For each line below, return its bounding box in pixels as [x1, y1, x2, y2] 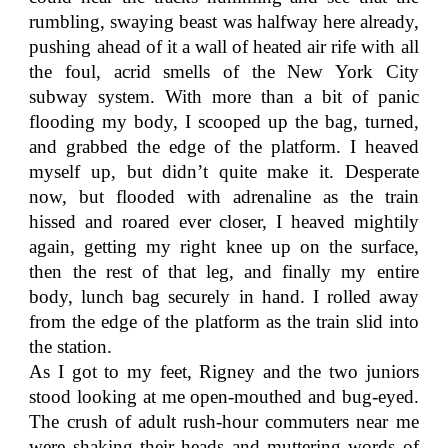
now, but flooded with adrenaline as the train [29, 186, 419, 207]
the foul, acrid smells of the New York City [29, 61, 419, 82]
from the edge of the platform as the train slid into [29, 311, 419, 332]
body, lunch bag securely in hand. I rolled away [29, 286, 419, 307]
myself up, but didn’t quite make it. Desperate [29, 161, 419, 182]
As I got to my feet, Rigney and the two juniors [29, 361, 419, 382]
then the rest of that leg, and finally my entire [29, 261, 419, 282]
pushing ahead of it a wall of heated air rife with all [29, 36, 419, 57]
